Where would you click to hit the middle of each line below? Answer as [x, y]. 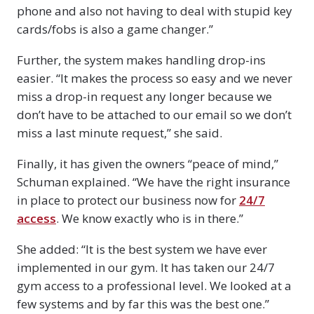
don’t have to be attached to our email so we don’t [154, 114]
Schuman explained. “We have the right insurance [153, 182]
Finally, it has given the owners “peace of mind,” [148, 163]
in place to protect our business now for [128, 200]
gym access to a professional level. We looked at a [154, 285]
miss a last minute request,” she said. [120, 132]
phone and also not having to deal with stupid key [155, 11]
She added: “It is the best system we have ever [142, 249]
